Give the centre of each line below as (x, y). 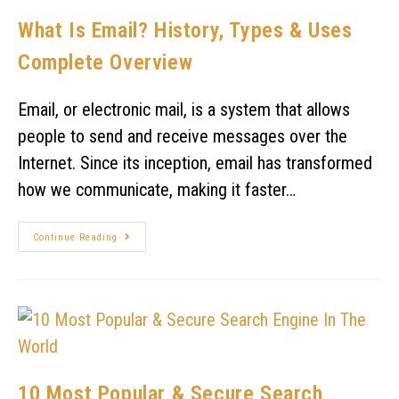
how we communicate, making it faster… (157, 189)
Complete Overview (106, 62)
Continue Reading (75, 237)
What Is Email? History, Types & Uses (185, 30)
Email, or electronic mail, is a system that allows (184, 109)
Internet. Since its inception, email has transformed (195, 163)
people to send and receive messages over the (183, 136)
